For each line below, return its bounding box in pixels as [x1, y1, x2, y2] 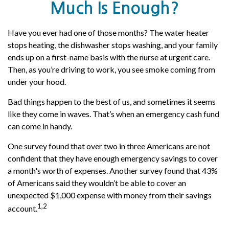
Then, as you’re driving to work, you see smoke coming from [8, 64, 215, 74]
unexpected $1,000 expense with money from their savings [8, 190, 212, 200]
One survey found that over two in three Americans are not [8, 141, 210, 151]
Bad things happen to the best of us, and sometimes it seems [8, 97, 216, 106]
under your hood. [8, 77, 66, 86]
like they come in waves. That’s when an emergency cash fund [8, 109, 219, 119]
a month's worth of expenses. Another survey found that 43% [8, 166, 218, 175]
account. [8, 203, 37, 214]
